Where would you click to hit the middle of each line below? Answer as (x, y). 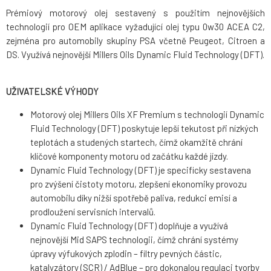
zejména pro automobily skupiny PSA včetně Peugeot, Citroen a (135, 41)
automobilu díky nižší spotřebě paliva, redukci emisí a (134, 198)
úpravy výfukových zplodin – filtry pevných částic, (126, 254)
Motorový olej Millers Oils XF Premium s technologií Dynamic (147, 115)
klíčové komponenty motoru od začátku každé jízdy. (129, 156)
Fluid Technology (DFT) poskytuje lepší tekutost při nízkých (144, 129)
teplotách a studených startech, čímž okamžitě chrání (136, 142)
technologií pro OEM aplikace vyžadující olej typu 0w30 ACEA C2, (135, 27)
